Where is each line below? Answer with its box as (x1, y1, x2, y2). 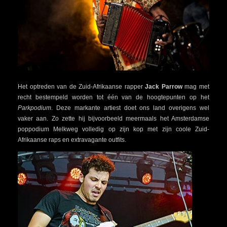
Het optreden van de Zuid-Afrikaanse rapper (18, 83, 145, 90)
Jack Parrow (145, 83, 182, 90)
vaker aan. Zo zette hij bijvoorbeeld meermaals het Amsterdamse (18, 115, 209, 122)
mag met (182, 83, 210, 90)
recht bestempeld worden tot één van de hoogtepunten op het (18, 93, 209, 101)
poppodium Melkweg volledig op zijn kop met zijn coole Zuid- (18, 125, 209, 133)
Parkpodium (18, 104, 51, 111)
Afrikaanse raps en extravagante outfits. (18, 136, 126, 143)
